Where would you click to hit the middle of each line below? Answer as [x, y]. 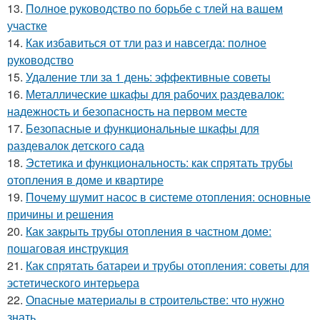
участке [27, 25]
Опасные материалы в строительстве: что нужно [155, 300]
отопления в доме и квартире [85, 180]
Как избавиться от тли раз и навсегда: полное [146, 42]
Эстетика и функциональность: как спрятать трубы [159, 162]
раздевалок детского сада [76, 145]
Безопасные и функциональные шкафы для [142, 128]
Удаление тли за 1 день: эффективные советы [148, 77]
